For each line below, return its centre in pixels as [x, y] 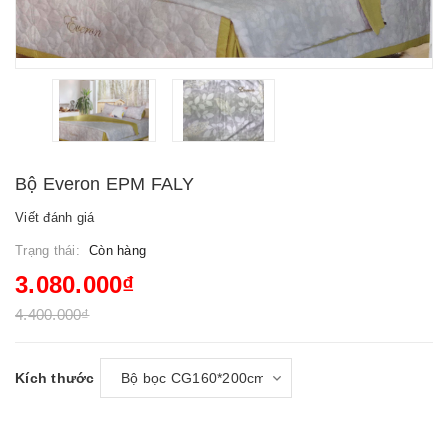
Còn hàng [117, 250]
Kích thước [55, 378]
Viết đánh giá [55, 217]
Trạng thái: [49, 250]
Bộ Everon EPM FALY [105, 184]
